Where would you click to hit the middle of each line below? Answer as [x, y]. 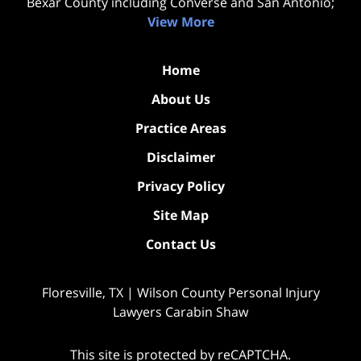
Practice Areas [180, 129]
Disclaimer [180, 158]
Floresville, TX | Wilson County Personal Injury [180, 293]
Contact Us [180, 245]
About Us [180, 100]
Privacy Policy [180, 187]
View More [180, 22]
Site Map [180, 216]
